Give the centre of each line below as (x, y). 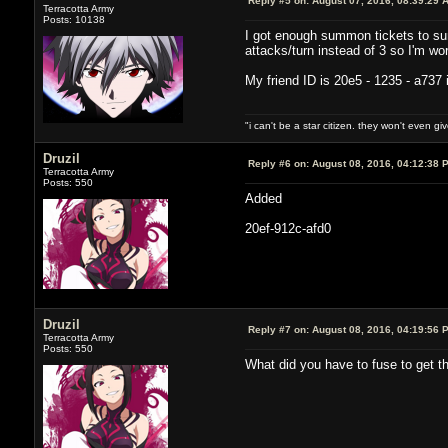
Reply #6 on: (278, 163)
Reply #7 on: (278, 329)
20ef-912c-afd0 (287, 228)
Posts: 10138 (73, 19)
